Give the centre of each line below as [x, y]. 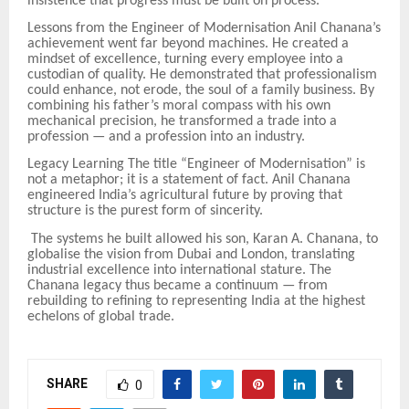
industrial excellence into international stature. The [179, 270]
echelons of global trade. [101, 316]
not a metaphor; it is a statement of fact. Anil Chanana [189, 180]
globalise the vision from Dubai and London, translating [191, 254]
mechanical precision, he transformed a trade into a [182, 121]
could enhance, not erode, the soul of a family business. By [201, 90]
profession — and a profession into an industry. [170, 136]
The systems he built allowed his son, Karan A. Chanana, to [203, 239]
